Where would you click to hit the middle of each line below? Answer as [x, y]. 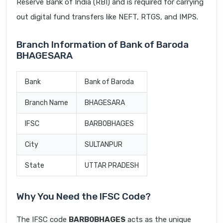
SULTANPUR [104, 145]
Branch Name [47, 103]
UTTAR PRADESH [112, 166]
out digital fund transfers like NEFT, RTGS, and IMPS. [107, 17]
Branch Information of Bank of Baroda [103, 45]
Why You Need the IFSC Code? [84, 197]
